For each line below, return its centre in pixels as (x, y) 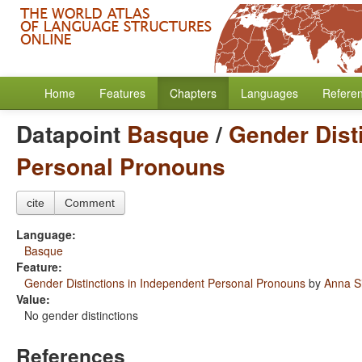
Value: (33, 299)
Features (122, 93)
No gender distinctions (81, 315)
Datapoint (72, 134)
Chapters (193, 93)
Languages (269, 93)
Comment (90, 203)
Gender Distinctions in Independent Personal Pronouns (165, 283)
